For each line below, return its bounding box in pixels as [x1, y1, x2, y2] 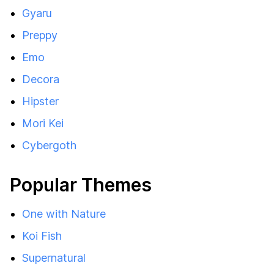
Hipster [22, 95, 59, 108]
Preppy [22, 29, 57, 42]
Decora [22, 73, 59, 86]
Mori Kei [22, 117, 64, 130]
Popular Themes [10, 174, 152, 196]
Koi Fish [22, 229, 62, 242]
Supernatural [22, 251, 86, 264]
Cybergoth [22, 139, 76, 152]
